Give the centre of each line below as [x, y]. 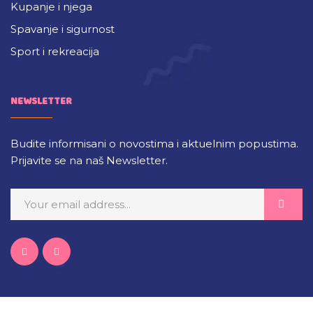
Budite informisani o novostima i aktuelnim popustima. [154, 143]
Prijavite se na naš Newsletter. [89, 160]
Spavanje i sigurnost [63, 29]
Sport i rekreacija [55, 51]
